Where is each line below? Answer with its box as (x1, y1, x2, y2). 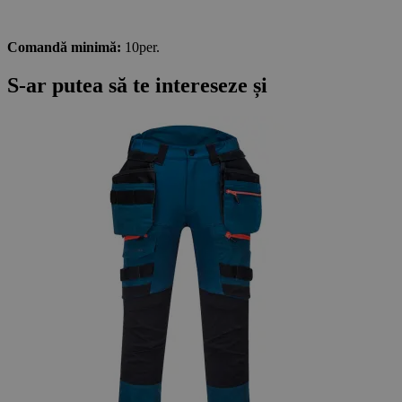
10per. (121, 39, 160, 55)
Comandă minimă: (7, 39, 121, 55)
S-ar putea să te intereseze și (7, 73, 267, 97)
